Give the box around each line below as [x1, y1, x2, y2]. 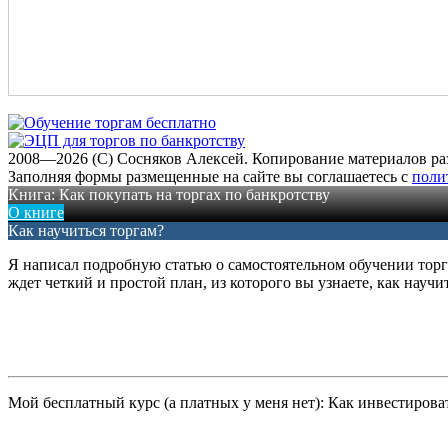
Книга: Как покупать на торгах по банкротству [8, 186, 330, 204]
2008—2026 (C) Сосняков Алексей [8, 150, 244, 168]
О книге [8, 204, 64, 222]
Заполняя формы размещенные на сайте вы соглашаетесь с [8, 168, 412, 186]
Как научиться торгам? [8, 222, 164, 240]
